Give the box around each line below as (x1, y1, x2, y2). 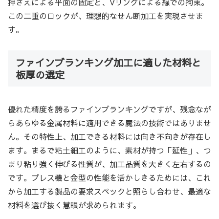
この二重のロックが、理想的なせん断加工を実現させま (8, 10, 203, 22)
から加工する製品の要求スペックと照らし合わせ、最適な (8, 186, 211, 197)
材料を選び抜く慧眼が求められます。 (8, 199, 141, 211)
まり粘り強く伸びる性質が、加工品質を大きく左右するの (8, 158, 211, 170)
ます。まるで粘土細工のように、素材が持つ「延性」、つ (8, 145, 211, 156)
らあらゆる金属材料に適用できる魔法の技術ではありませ (8, 117, 211, 129)
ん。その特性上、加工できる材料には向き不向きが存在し (8, 131, 211, 142)
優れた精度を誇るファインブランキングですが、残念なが (8, 104, 211, 115)
